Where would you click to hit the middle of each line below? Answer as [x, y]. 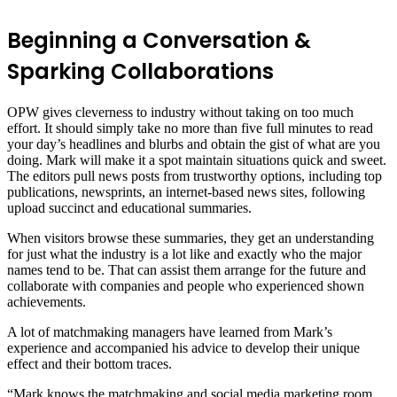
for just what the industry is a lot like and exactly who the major [184, 254]
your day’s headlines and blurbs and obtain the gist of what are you [194, 144]
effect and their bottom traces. [90, 364]
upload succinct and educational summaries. [129, 208]
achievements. [47, 302]
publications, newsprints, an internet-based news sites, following [186, 192]
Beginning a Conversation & [159, 41]
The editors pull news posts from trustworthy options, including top [195, 176]
